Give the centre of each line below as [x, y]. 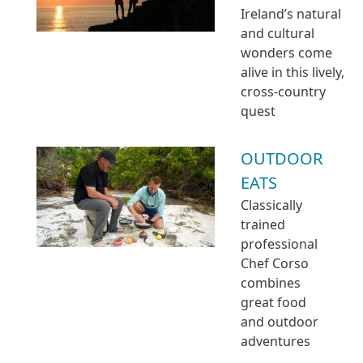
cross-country [283, 92]
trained [263, 224]
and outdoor [280, 322]
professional [279, 244]
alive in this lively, [293, 72]
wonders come [286, 53]
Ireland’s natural [291, 14]
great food [273, 302]
